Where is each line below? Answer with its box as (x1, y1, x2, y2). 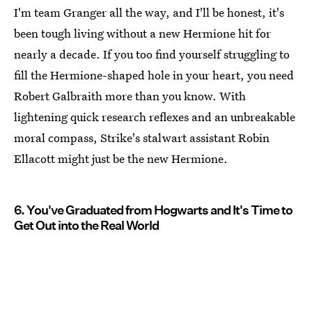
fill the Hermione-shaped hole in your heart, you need (14, 67, 294, 84)
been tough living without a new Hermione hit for (14, 25, 271, 42)
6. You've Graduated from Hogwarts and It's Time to (14, 203, 292, 218)
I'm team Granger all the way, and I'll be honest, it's (14, 4, 284, 21)
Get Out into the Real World (14, 218, 159, 233)
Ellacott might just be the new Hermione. (14, 150, 228, 167)
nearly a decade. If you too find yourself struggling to (14, 46, 290, 63)
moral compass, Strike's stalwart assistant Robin (14, 130, 270, 146)
